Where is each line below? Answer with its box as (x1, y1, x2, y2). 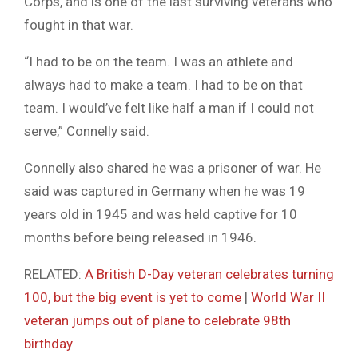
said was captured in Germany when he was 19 (24, 183, 305, 200)
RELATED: (24, 266, 85, 283)
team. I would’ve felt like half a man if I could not (24, 100, 314, 117)
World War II (251, 289, 325, 306)
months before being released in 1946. (24, 229, 257, 246)
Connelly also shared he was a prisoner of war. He (24, 160, 321, 177)
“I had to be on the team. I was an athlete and (24, 54, 293, 70)
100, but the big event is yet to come (24, 289, 241, 306)
